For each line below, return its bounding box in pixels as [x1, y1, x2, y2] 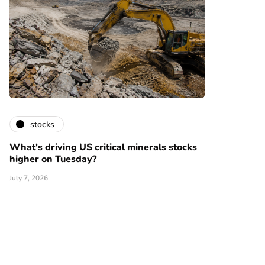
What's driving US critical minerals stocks [9, 141, 197, 154]
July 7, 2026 [9, 173, 48, 183]
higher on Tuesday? [9, 153, 96, 166]
